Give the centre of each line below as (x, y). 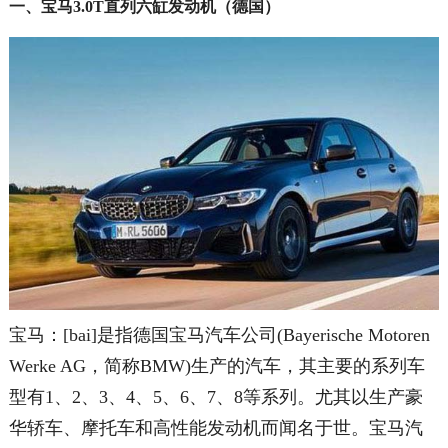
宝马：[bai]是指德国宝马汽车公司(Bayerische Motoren (219, 335)
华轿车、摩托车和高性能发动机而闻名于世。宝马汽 (215, 428)
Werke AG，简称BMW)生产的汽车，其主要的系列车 (216, 366)
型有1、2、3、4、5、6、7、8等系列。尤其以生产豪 (215, 397)
